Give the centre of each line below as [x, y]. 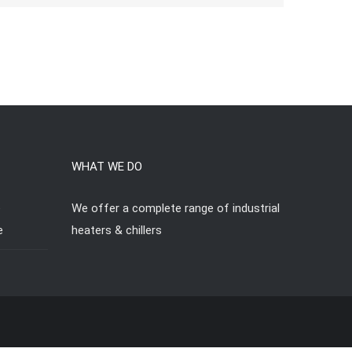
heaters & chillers [117, 230]
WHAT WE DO [107, 167]
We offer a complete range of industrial [176, 208]
